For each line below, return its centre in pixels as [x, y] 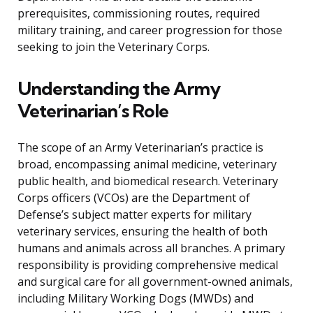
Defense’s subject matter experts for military [134, 215]
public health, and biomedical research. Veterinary [148, 181]
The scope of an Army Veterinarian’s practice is [140, 148]
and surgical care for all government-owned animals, [155, 282]
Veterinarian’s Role [93, 111]
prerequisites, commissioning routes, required [139, 14]
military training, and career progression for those [150, 30]
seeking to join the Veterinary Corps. [114, 47]
